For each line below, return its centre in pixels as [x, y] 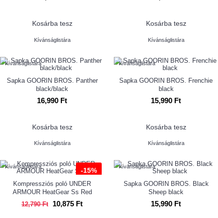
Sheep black [166, 192]
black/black [52, 89]
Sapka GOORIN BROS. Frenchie [166, 80]
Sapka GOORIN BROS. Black [166, 183]
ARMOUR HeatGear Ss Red [52, 192]
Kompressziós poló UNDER [52, 183]
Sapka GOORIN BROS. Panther [52, 80]
